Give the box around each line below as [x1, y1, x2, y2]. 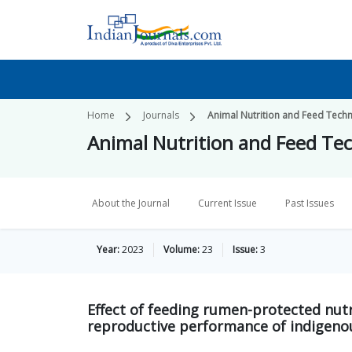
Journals [143, 108, 179, 122]
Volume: [163, 243, 200, 256]
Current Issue [198, 196, 257, 210]
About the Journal [92, 196, 170, 210]
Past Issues [285, 196, 334, 210]
